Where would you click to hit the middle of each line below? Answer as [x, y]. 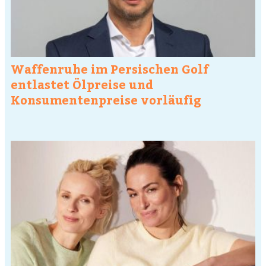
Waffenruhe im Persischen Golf [110, 68]
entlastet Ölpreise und [82, 84]
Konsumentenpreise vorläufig [106, 99]
